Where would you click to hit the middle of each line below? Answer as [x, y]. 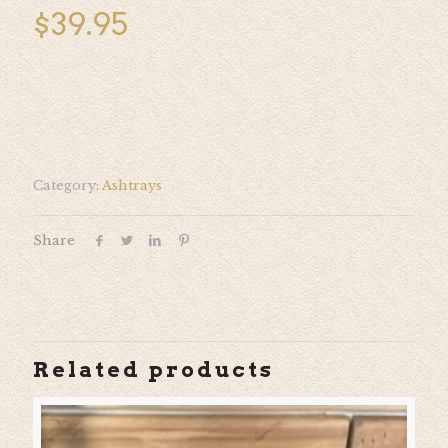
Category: [67, 185]
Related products [153, 369]
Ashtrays [132, 185]
